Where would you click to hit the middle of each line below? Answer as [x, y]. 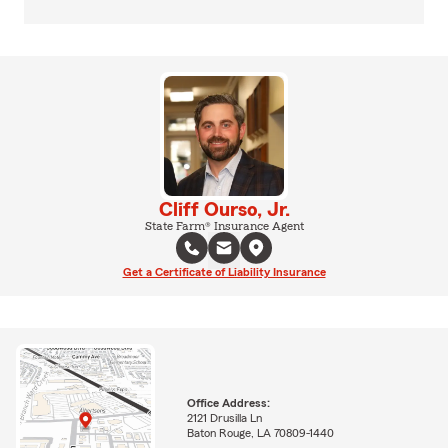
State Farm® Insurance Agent [224, 226]
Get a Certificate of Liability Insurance [224, 272]
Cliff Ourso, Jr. [224, 210]
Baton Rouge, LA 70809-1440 [260, 432]
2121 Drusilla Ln [224, 417]
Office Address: [228, 402]
